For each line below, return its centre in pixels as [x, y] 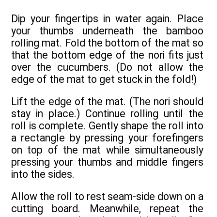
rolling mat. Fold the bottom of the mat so [107, 43]
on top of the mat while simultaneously [107, 150]
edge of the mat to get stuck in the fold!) [104, 79]
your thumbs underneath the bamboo [107, 31]
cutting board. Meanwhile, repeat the [107, 209]
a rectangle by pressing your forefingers [107, 138]
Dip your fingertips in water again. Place [107, 18]
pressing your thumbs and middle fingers [107, 162]
